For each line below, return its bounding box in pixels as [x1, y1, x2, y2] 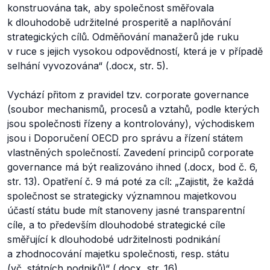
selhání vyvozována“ [7, 60, 105, 72]
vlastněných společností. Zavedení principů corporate [7, 146, 254, 159]
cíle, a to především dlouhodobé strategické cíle [7, 219, 225, 231]
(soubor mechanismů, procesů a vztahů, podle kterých [7, 103, 259, 115]
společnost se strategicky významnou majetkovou [7, 190, 236, 202]
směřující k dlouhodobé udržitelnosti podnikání [7, 233, 220, 245]
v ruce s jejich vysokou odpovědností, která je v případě [7, 45, 263, 57]
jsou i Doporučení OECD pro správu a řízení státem [7, 132, 243, 144]
